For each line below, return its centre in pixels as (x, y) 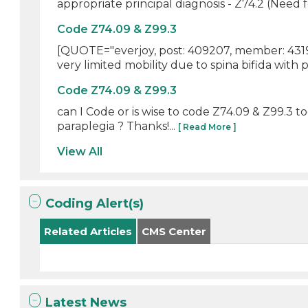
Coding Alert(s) (95, 203)
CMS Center (174, 231)
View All (80, 152)
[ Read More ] (208, 127)
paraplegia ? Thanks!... (118, 126)
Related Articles (88, 231)
